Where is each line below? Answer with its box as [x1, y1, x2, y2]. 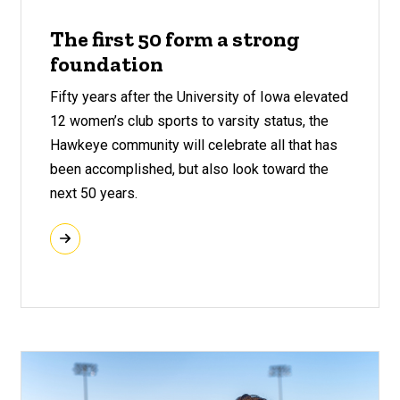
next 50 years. [49, 184, 137, 202]
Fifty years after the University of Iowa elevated [49, 87, 348, 105]
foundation [49, 51, 163, 78]
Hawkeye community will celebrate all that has [49, 136, 337, 154]
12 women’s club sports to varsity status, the [49, 112, 329, 129]
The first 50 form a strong [49, 26, 300, 53]
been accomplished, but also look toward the [49, 160, 329, 178]
